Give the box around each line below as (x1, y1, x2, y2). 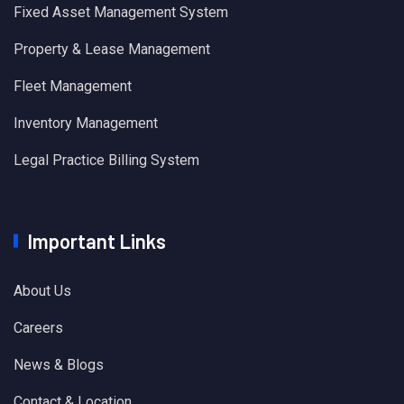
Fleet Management (14, 77, 132, 95)
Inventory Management (14, 114, 158, 132)
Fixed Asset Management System (14, 3, 228, 21)
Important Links (27, 228, 166, 252)
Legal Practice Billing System (14, 151, 199, 169)
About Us (14, 281, 71, 299)
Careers (14, 318, 63, 336)
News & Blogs (14, 355, 104, 373)
